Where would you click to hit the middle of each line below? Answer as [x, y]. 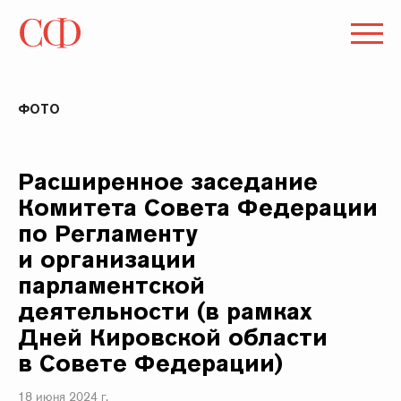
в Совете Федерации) [151, 363]
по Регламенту [108, 233]
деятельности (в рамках [166, 311]
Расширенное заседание [168, 181]
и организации [107, 259]
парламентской [112, 285]
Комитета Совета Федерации [198, 207]
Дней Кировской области [173, 337]
